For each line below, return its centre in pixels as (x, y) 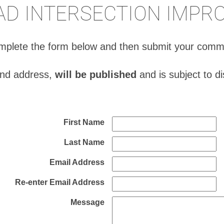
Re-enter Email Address (60, 182)
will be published (96, 74)
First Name (84, 122)
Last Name (84, 142)
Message (87, 202)
